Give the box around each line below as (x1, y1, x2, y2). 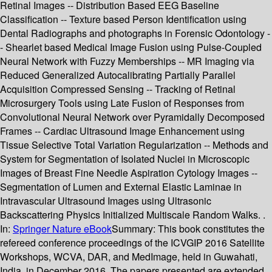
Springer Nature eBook (13, 222, 112, 236)
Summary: (112, 222, 158, 236)
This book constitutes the (158, 222, 265, 236)
